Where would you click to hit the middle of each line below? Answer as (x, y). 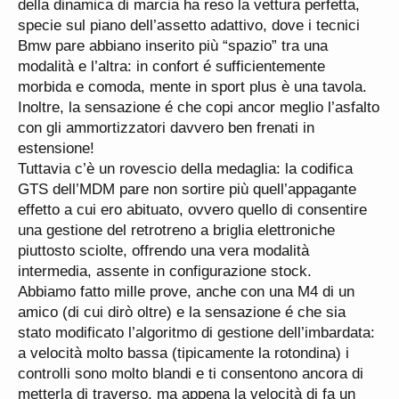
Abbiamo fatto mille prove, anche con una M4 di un (186, 292)
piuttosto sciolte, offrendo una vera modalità (163, 251)
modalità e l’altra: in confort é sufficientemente (171, 66)
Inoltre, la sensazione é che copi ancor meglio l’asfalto (199, 107)
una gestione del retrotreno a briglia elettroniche (176, 230)
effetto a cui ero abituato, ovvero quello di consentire (192, 210)
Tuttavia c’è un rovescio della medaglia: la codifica (185, 169)
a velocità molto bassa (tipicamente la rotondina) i (183, 353)
